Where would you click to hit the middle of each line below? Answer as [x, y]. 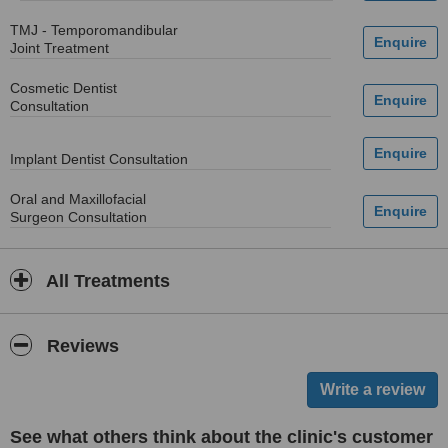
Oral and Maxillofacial [78, 199]
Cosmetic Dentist [63, 88]
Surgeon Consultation [78, 217]
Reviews [80, 346]
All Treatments [106, 281]
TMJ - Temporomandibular [94, 30]
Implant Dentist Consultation [99, 159]
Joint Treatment [59, 48]
